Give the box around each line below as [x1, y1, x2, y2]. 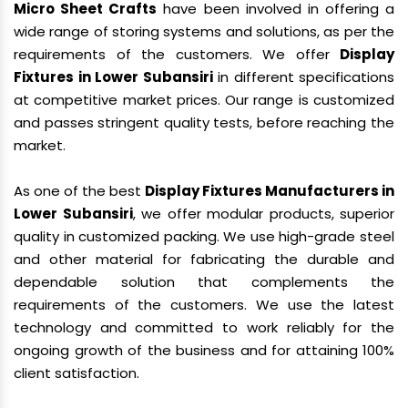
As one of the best [14, 181, 145, 200]
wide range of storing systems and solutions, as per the [14, 22, 394, 41]
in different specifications [212, 67, 394, 87]
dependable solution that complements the [14, 272, 394, 291]
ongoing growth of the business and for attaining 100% [14, 341, 394, 360]
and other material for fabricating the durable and [14, 250, 394, 269]
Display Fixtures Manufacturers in [145, 181, 394, 200]
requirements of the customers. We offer [14, 45, 340, 64]
